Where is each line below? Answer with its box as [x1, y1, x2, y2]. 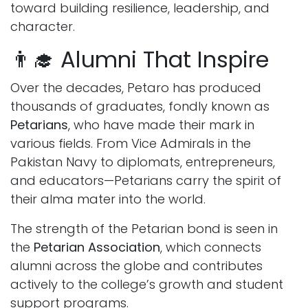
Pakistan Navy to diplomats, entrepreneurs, [10, 153, 275, 171]
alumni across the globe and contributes [10, 257, 263, 275]
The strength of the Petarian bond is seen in [10, 220, 278, 238]
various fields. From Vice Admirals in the [10, 135, 251, 153]
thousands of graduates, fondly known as [10, 98, 269, 115]
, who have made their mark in [68, 116, 254, 134]
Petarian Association [34, 239, 160, 256]
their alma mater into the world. [10, 190, 206, 208]
